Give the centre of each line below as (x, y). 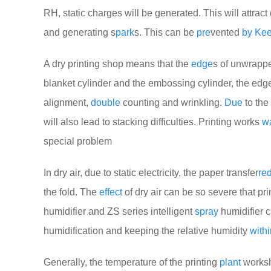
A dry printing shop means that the (117, 64)
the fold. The (71, 192)
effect (111, 192)
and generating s (80, 32)
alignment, (67, 103)
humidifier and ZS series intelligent (119, 211)
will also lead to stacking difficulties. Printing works (153, 122)
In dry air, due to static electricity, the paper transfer (151, 173)
